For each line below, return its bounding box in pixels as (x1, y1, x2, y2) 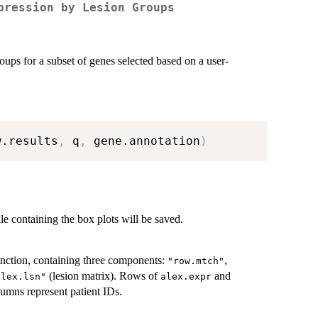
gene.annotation (87, 134, 200, 148)
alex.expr (160, 271, 212, 283)
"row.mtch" (168, 256, 224, 267)
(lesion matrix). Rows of (46, 270, 160, 283)
